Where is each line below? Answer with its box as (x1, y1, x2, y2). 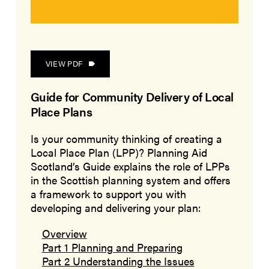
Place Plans (30, 103, 92, 121)
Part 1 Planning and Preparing (41, 239, 183, 255)
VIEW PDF (45, 58, 83, 70)
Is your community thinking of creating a (30, 130, 222, 147)
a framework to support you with (30, 186, 186, 202)
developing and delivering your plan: (30, 199, 201, 216)
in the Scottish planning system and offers (30, 172, 231, 188)
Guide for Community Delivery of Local (30, 88, 234, 106)
